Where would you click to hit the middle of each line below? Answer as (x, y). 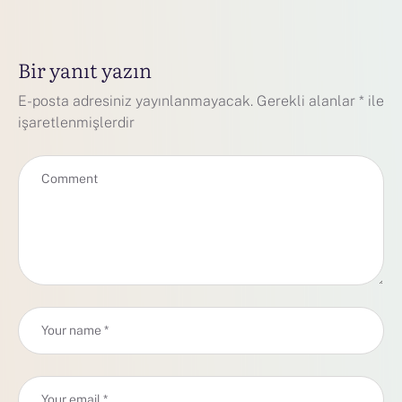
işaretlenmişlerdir (76, 123)
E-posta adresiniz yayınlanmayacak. (135, 101)
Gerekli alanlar (308, 101)
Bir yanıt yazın (85, 70)
